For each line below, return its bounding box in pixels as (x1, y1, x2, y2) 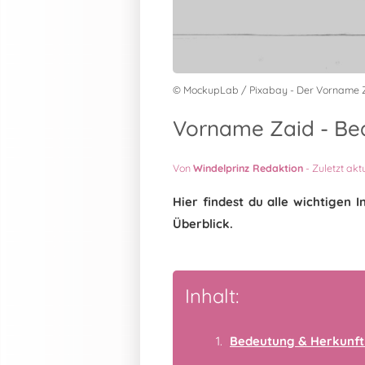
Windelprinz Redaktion (193, 161, 303, 174)
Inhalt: (185, 284, 239, 308)
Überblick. (173, 216, 233, 231)
